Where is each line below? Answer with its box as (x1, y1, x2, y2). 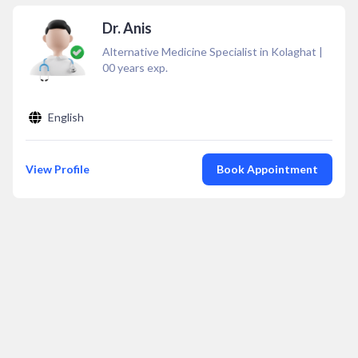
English (48, 110, 84, 124)
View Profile (26, 162, 89, 176)
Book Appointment (217, 162, 318, 176)
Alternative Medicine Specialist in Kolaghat (102, 45, 316, 58)
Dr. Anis (102, 19, 152, 37)
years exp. (115, 61, 168, 74)
